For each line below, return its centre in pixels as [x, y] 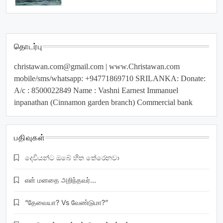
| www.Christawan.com [142, 66]
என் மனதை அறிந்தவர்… [60, 180]
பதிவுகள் [30, 138]
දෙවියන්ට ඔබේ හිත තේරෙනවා [72, 157]
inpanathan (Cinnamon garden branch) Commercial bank [103, 102]
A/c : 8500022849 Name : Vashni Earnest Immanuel [96, 90]
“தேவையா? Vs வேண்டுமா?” [66, 202]
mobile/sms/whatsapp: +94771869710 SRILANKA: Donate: [110, 78]
